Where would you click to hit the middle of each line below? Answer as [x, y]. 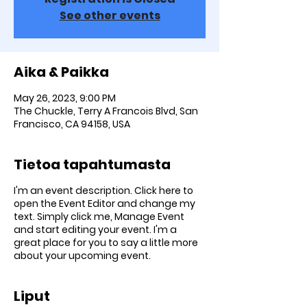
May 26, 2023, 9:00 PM [65, 98]
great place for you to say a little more [106, 243]
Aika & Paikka [61, 72]
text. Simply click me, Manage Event [99, 217]
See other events [110, 15]
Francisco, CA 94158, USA [72, 124]
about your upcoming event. [82, 256]
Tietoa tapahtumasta [92, 164]
